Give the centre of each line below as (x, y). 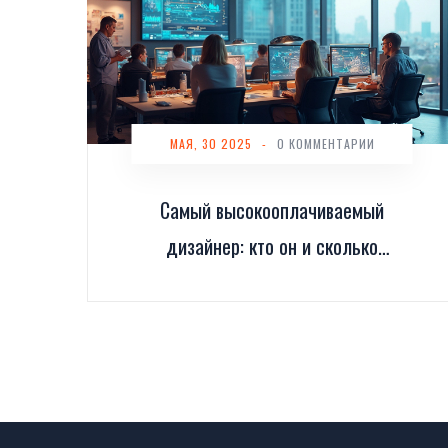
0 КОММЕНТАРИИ (325, 144)
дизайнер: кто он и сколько (272, 246)
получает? (272, 282)
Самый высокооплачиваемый (272, 210)
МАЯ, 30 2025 (210, 144)
